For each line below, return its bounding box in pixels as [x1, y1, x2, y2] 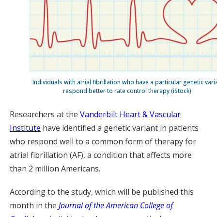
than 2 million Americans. [10, 163, 100, 174]
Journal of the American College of [59, 200, 173, 211]
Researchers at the [10, 108, 80, 120]
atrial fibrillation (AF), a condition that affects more [10, 149, 192, 160]
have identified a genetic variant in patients [41, 122, 199, 133]
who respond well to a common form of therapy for [10, 136, 196, 147]
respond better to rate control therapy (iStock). [63, 86, 193, 95]
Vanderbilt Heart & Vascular [80, 108, 181, 120]
